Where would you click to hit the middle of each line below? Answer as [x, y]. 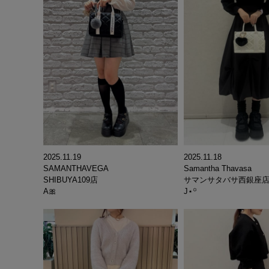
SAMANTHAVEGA [76, 169]
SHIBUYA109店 [71, 180]
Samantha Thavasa [218, 169]
